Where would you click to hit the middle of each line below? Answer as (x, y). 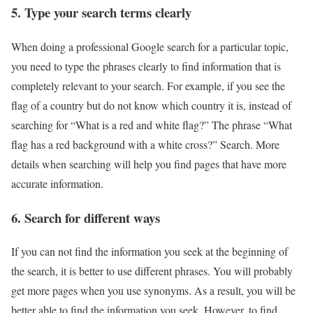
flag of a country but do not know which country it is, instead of (151, 105)
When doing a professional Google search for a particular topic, (150, 46)
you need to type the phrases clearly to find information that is (146, 66)
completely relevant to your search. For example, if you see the (148, 86)
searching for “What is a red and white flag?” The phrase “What (152, 125)
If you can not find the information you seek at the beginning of (150, 252)
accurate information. (57, 183)
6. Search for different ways (86, 217)
